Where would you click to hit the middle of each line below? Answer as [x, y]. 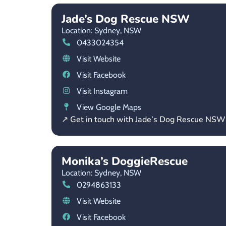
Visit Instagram [102, 91]
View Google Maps [109, 107]
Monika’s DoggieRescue [125, 161]
